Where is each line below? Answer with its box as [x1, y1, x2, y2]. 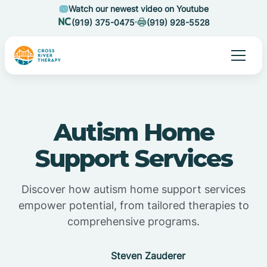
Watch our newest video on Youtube [68, 4, 209, 14]
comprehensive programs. [67, 215, 200, 228]
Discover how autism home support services [21, 183, 246, 195]
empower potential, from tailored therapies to [18, 199, 249, 212]
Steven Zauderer [110, 250, 185, 262]
